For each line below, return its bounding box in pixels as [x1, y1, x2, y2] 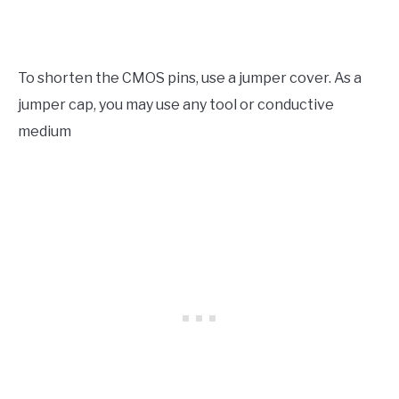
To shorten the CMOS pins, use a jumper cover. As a [18, 69, 362, 86]
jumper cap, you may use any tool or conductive [18, 95, 334, 113]
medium [18, 122, 71, 140]
